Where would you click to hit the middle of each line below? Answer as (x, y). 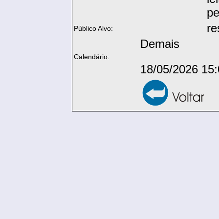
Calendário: (92, 57)
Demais (160, 44)
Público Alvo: (93, 28)
